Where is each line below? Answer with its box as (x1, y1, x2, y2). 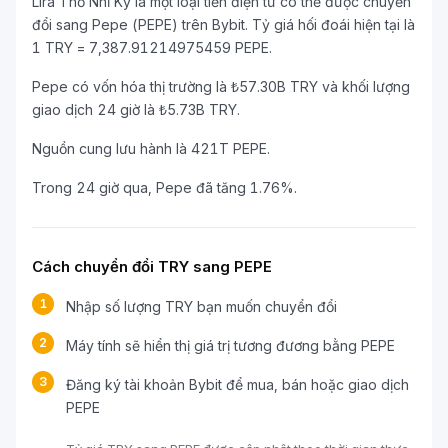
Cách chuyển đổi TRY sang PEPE (32, 257, 272, 276)
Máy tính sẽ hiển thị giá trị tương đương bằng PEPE (66, 337, 395, 354)
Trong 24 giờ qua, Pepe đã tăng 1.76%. (32, 179, 297, 196)
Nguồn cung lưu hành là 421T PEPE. (32, 140, 270, 157)
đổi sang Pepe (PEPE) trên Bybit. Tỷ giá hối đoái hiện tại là (32, 16, 415, 33)
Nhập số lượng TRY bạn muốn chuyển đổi (66, 298, 337, 315)
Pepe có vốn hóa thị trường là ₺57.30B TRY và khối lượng (32, 78, 410, 95)
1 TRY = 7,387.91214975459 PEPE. (32, 39, 272, 56)
